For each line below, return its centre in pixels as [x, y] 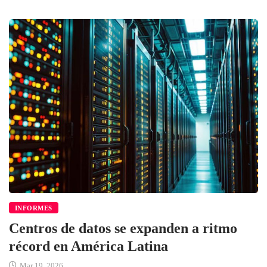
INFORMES [34, 208]
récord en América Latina [89, 246]
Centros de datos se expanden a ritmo [123, 229]
